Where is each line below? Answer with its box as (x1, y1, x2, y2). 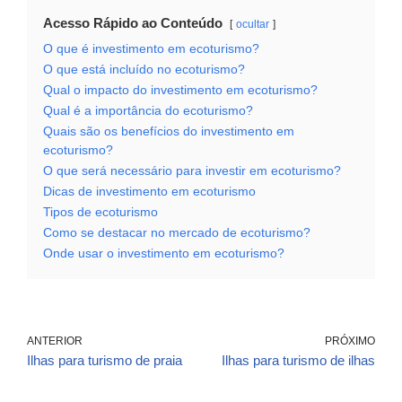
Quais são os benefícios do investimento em (43, 125, 294, 139)
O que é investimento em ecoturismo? (43, 42, 259, 57)
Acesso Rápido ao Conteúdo (43, 15, 223, 31)
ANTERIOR (27, 335, 83, 348)
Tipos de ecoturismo (43, 205, 158, 220)
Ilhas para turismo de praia (27, 353, 182, 369)
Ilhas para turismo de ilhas (222, 353, 375, 369)
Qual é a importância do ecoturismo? (43, 104, 253, 118)
